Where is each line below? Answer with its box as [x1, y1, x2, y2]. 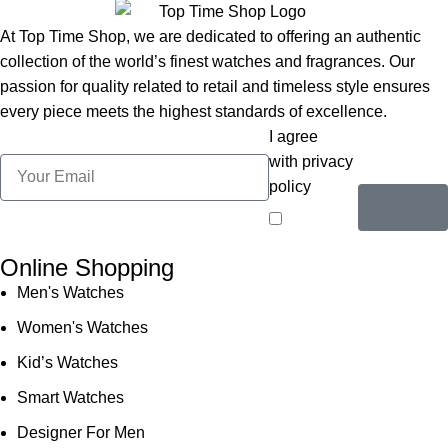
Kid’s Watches [17, 353, 118, 371]
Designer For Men [17, 423, 145, 441]
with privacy [268, 153, 353, 171]
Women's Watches [17, 318, 148, 336]
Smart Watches [17, 388, 124, 406]
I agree [268, 128, 318, 146]
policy [268, 178, 311, 196]
